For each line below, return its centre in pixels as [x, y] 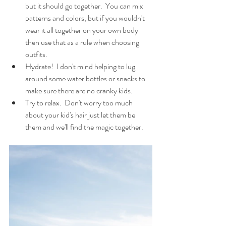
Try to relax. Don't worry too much [80, 103]
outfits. [36, 54]
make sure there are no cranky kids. [80, 91]
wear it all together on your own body [82, 30]
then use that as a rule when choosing [83, 42]
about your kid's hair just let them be [81, 115]
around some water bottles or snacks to [86, 78]
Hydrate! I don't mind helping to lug [81, 66]
